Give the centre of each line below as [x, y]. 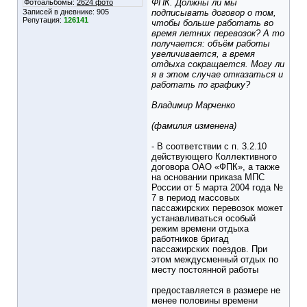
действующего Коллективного [214, 157]
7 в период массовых [196, 198]
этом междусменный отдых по [215, 260]
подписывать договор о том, [214, 13]
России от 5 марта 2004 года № [217, 188]
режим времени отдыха [200, 229]
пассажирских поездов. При [209, 249]
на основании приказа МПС [208, 177]
